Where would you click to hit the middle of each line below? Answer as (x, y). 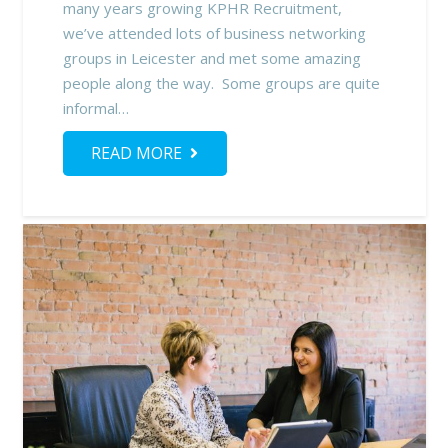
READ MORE (137, 153)
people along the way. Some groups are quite (221, 82)
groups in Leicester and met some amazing (211, 57)
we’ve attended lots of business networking (214, 32)
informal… (95, 107)
